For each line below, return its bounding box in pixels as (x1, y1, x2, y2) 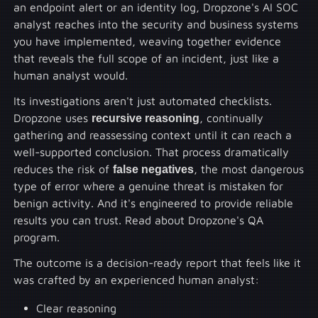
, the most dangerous (194, 162, 305, 175)
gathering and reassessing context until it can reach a (13, 128, 292, 141)
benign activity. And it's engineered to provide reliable (13, 196, 294, 209)
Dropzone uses (13, 111, 92, 124)
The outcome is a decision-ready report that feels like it (13, 256, 302, 269)
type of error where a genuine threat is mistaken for (13, 179, 284, 192)
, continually (199, 111, 264, 124)
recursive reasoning (92, 111, 200, 124)
